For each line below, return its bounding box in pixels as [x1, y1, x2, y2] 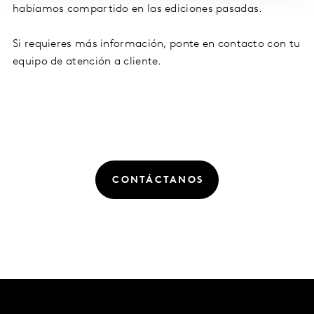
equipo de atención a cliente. [13, 56, 162, 68]
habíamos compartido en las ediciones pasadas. [13, 4, 266, 15]
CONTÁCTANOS [112, 175, 204, 186]
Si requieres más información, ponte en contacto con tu [13, 39, 301, 50]
